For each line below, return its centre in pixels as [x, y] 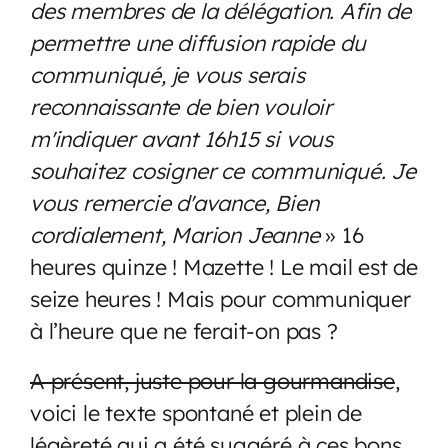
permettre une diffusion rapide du [198, 42]
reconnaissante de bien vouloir [181, 106]
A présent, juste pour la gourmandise [212, 380]
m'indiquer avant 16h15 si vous [181, 138]
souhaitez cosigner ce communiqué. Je [223, 170]
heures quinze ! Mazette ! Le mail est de [224, 266]
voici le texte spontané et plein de [196, 412]
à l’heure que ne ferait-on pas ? [184, 330]
